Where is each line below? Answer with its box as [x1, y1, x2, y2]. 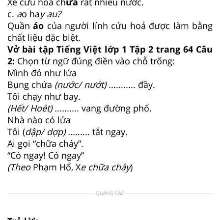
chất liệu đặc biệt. [7, 31, 83, 43]
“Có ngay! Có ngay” [7, 149, 86, 161]
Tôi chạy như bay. [7, 90, 83, 102]
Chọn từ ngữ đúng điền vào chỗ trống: [17, 55, 175, 67]
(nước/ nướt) [55, 78, 109, 90]
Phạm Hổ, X [33, 161, 81, 173]
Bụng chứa [7, 78, 55, 90]
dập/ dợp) [25, 125, 68, 137]
